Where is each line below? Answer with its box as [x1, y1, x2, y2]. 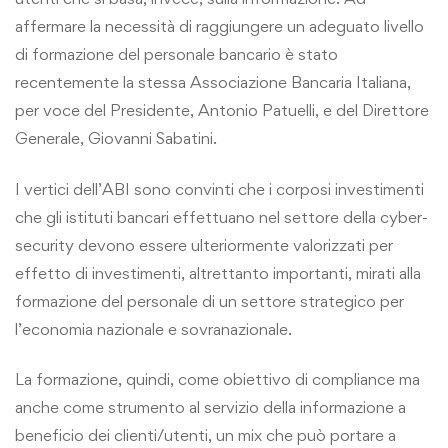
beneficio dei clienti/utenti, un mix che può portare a [15, 425, 396, 446]
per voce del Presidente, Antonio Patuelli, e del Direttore [15, 100, 429, 121]
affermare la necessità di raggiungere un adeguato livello [15, 16, 424, 37]
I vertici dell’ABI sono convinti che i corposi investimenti [15, 178, 424, 199]
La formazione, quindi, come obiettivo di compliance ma [15, 369, 420, 390]
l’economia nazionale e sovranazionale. [15, 318, 292, 339]
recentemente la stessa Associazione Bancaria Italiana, [15, 72, 411, 93]
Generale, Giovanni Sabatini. [15, 128, 217, 149]
